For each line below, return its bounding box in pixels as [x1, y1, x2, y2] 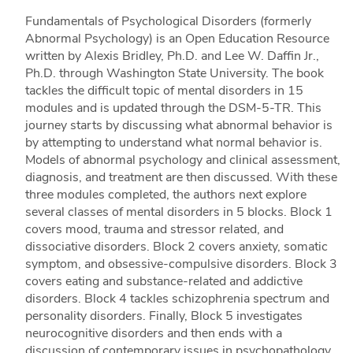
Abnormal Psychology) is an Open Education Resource [24, 29, 329, 47]
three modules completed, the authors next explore [24, 185, 307, 203]
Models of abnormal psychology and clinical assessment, [24, 150, 340, 169]
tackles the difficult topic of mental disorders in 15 [24, 81, 303, 99]
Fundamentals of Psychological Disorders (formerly [24, 12, 311, 30]
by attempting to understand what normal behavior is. [24, 133, 322, 151]
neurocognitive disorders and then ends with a [24, 324, 282, 342]
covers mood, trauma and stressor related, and [24, 220, 284, 238]
